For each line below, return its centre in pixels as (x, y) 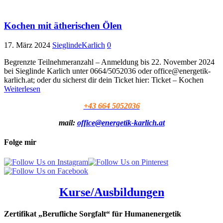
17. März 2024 (27, 45)
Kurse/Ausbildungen (111, 192)
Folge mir (20, 142)
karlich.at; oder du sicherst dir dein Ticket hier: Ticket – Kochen (104, 80)
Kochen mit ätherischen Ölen (63, 26)
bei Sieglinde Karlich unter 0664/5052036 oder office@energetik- (107, 71)
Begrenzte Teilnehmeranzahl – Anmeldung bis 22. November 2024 (109, 62)
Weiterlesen (22, 89)
